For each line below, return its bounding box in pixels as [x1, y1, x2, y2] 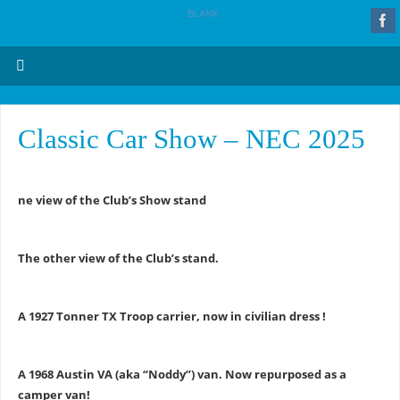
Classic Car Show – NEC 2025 [17, 123, 365, 154]
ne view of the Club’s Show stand [17, 193, 206, 209]
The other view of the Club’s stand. [17, 251, 219, 267]
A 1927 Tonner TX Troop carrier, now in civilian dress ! [17, 308, 326, 324]
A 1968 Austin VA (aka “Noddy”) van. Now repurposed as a [17, 366, 346, 382]
